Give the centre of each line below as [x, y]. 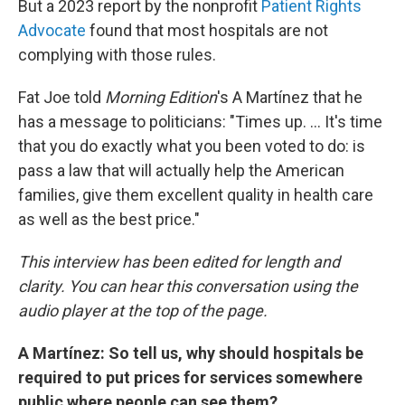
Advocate [52, 30]
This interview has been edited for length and [179, 262]
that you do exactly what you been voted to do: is [192, 146]
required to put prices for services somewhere [190, 377]
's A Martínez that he [290, 97]
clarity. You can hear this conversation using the [188, 286]
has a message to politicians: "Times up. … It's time [200, 122]
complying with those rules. [117, 55]
